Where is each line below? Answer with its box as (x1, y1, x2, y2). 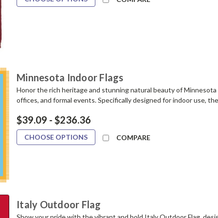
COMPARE (116, 133, 151, 142)
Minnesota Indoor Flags (17, 71, 124, 83)
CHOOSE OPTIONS (24, 132, 88, 141)
